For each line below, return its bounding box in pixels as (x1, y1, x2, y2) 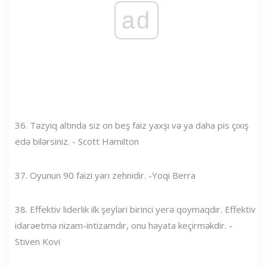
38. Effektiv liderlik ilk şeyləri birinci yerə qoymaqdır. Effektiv (15, 203, 256, 215)
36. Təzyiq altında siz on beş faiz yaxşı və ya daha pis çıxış (15, 119, 249, 131)
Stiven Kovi (15, 235, 60, 247)
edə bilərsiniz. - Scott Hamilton (15, 135, 139, 147)
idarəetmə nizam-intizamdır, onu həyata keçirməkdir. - (15, 219, 232, 231)
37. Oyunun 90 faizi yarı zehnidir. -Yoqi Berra (15, 169, 195, 181)
